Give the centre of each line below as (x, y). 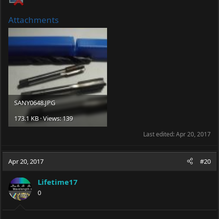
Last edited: (160, 134)
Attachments (33, 20)
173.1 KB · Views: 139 (44, 118)
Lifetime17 (58, 182)
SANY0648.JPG (35, 103)
